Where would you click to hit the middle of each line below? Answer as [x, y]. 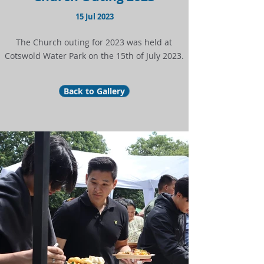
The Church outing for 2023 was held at [94, 42]
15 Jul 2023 [94, 16]
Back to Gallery [94, 91]
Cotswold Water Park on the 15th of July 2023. [94, 56]
